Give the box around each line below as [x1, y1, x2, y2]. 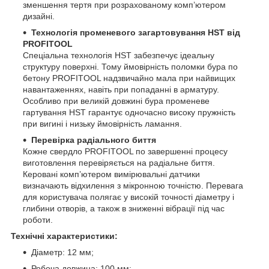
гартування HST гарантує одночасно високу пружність [23, 107, 235, 117]
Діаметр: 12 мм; [31, 247, 94, 257]
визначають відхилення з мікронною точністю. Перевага [23, 180, 243, 190]
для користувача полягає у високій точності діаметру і [23, 192, 234, 202]
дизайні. [23, 11, 55, 21]
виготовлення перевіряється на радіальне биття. [23, 157, 215, 168]
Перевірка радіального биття [31, 134, 156, 145]
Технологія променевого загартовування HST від [31, 27, 240, 37]
